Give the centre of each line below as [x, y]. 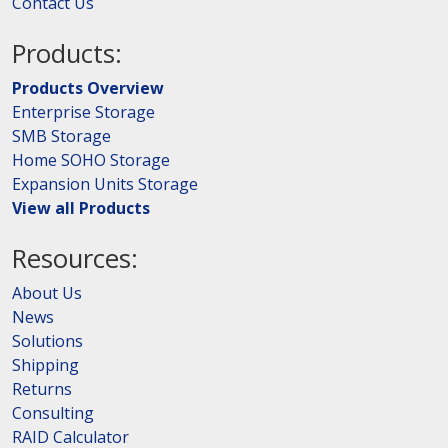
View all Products [81, 207]
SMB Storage [61, 135]
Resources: [75, 258]
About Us [47, 292]
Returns [42, 388]
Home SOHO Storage [91, 159]
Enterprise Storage [83, 111]
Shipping [45, 364]
